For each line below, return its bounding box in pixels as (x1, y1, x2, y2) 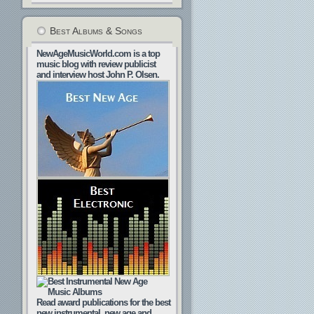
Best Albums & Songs (50, 25, 142, 36)
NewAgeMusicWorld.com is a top (36, 48, 160, 59)
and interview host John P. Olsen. (36, 69, 159, 80)
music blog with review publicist (36, 59, 156, 69)
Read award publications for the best (36, 297, 170, 308)
